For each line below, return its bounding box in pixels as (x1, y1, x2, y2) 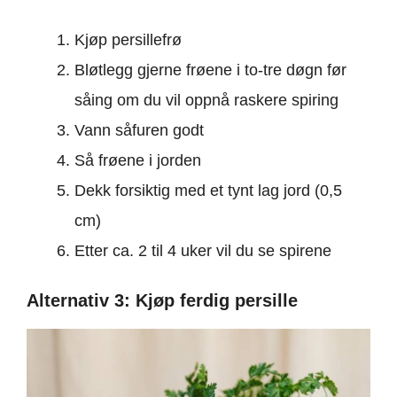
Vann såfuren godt (74, 121, 204, 139)
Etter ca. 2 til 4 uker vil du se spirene (74, 241, 331, 260)
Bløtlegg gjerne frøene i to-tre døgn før (74, 60, 346, 79)
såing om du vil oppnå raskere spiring (74, 90, 339, 109)
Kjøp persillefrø (74, 30, 182, 49)
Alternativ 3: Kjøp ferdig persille (27, 290, 298, 310)
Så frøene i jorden (74, 151, 201, 169)
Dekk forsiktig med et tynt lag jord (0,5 (74, 181, 342, 199)
